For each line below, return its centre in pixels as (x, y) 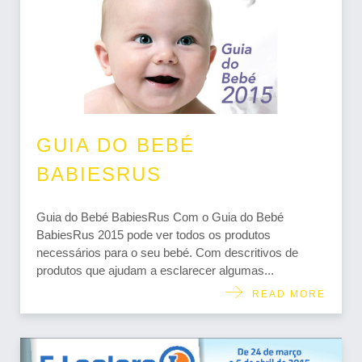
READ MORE (285, 294)
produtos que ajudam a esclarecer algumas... (155, 270)
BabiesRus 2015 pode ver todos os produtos (154, 234)
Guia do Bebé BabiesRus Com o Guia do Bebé (160, 217)
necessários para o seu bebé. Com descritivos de (167, 252)
